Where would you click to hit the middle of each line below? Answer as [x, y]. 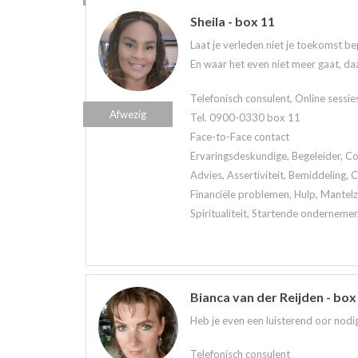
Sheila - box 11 [233, 21]
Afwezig [128, 114]
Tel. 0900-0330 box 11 [245, 117]
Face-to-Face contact [240, 136]
